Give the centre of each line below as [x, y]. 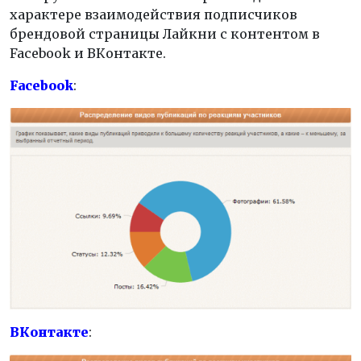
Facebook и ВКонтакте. [88, 54]
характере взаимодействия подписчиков [154, 15]
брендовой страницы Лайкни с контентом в [165, 34]
